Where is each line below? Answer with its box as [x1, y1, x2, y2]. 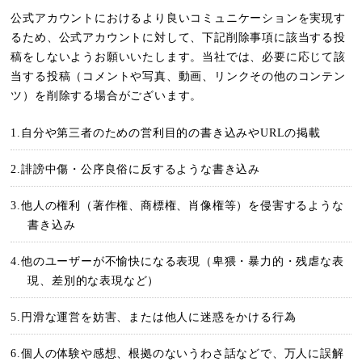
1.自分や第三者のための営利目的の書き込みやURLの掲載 [11, 127, 321, 139]
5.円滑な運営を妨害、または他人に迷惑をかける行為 [11, 311, 297, 323]
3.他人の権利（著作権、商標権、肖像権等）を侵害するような [11, 200, 344, 212]
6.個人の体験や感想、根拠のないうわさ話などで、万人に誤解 [11, 347, 344, 360]
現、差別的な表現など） [27, 275, 160, 287]
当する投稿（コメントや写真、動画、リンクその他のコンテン [11, 70, 346, 82]
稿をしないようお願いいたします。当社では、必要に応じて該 [11, 51, 346, 63]
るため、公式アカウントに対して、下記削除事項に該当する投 [11, 32, 346, 44]
